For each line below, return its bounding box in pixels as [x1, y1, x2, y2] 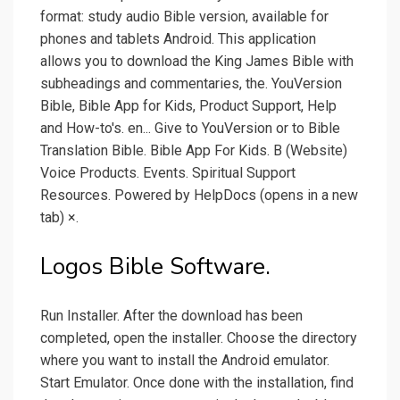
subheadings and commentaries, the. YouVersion [40, 75, 342, 93]
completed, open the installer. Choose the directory [40, 329, 357, 347]
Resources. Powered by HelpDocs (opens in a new [40, 187, 358, 204]
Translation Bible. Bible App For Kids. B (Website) [40, 142, 347, 160]
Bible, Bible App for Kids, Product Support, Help [40, 97, 337, 115]
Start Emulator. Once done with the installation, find [40, 374, 354, 392]
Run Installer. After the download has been [40, 307, 303, 325]
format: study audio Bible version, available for [40, 8, 329, 26]
